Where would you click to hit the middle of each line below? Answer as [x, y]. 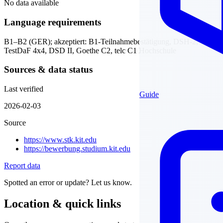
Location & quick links [62, 204]
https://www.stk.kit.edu [60, 140]
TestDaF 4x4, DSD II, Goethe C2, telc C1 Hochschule [90, 50]
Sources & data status [48, 70]
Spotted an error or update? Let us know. [68, 183]
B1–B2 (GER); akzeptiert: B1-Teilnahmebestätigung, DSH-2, [101, 41]
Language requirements [53, 22]
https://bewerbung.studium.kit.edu [77, 149]
